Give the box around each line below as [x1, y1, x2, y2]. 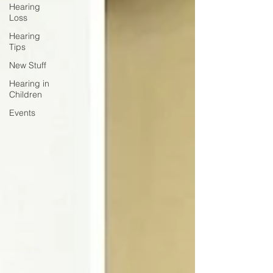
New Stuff [9, 60, 46, 71]
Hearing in [9, 78, 49, 89]
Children [9, 89, 42, 100]
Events [9, 107, 35, 118]
